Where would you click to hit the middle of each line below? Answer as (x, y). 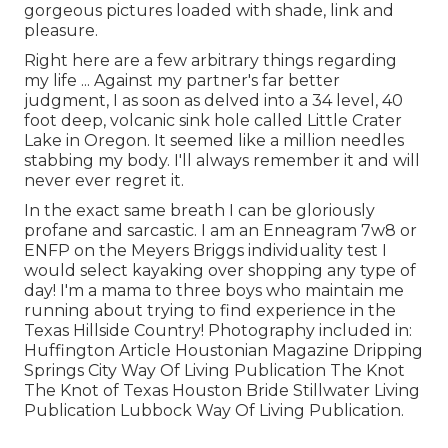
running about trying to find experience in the (210, 311)
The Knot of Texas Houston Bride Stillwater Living (222, 391)
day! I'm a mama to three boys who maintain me (214, 291)
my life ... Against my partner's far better (182, 81)
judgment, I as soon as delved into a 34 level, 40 (213, 101)
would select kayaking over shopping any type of (220, 271)
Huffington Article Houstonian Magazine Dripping (223, 351)
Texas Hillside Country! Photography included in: (218, 331)
